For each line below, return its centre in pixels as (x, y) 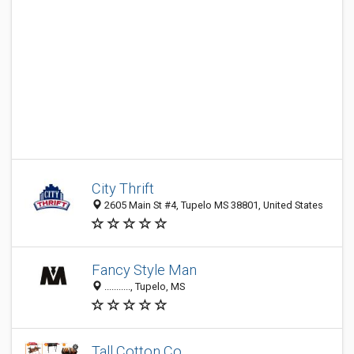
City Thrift (123, 189)
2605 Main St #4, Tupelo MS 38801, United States (213, 205)
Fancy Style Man (144, 270)
